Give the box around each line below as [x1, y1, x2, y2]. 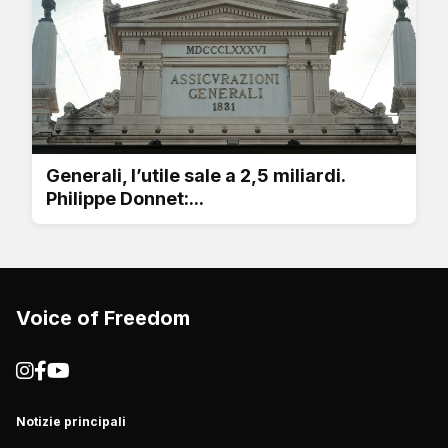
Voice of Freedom [16, 305, 190, 330]
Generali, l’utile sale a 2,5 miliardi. [46, 164, 345, 186]
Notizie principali [16, 413, 126, 429]
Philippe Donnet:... [46, 187, 204, 209]
